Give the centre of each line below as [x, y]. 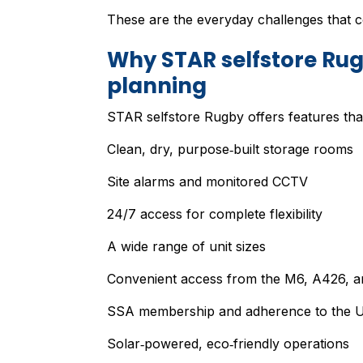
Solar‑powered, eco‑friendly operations [228, 344]
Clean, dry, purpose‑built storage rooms [230, 149]
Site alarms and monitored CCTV [207, 182]
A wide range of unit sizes [186, 247]
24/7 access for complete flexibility [214, 214]
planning [156, 85]
